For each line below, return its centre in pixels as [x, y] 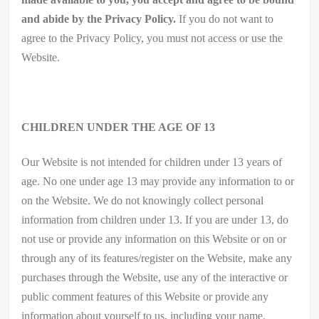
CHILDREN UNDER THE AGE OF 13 [119, 127]
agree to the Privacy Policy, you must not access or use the [152, 38]
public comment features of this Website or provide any [145, 296]
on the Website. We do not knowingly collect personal [143, 200]
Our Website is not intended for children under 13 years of [152, 162]
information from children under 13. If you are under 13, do [155, 219]
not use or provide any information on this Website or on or [154, 239]
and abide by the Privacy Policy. [99, 19]
